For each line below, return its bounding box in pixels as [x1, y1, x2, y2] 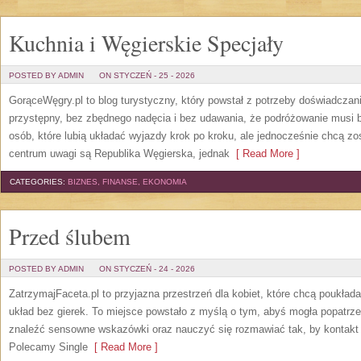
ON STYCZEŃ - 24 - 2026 [99, 264, 195, 273]
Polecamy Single [9, 341, 88, 353]
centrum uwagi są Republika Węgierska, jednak [9, 147, 230, 160]
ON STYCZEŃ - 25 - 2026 [99, 71, 195, 80]
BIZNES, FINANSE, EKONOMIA [68, 177, 187, 186]
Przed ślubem [9, 221, 131, 251]
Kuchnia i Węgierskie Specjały [9, 27, 284, 58]
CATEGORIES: [10, 177, 68, 186]
